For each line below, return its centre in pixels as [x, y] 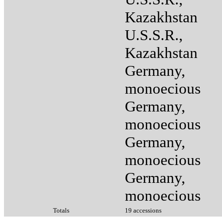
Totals [61, 210]
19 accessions [143, 210]
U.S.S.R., [154, 35]
